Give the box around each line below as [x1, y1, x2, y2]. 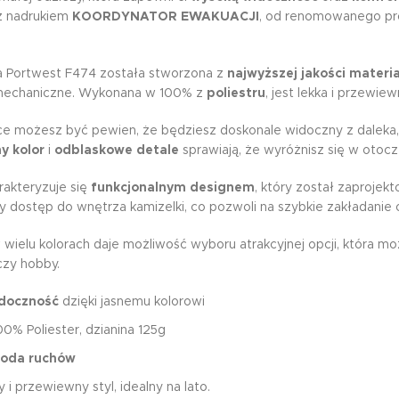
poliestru [207, 87, 265, 100]
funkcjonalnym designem [91, 182, 255, 194]
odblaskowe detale [54, 144, 179, 157]
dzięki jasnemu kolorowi [59, 296, 205, 308]
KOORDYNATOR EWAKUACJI [72, 11, 259, 23]
